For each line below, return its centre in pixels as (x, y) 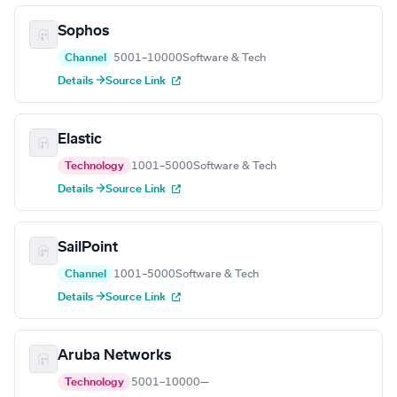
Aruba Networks (114, 356)
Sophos (83, 31)
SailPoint (88, 248)
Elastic (80, 140)
